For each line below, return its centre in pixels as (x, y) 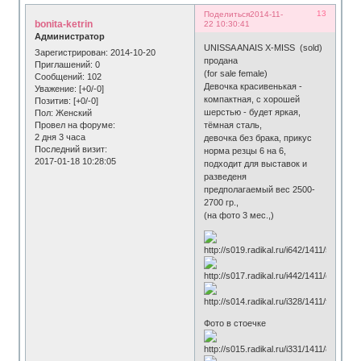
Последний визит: (71, 149)
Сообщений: (60, 76)
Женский (73, 112)
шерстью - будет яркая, (253, 112)
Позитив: (53, 100)
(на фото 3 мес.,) (239, 215)
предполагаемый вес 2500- (260, 189)
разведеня (226, 176)
